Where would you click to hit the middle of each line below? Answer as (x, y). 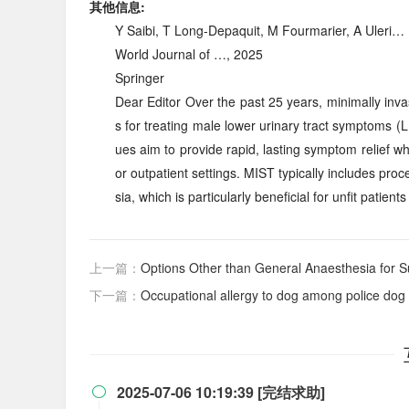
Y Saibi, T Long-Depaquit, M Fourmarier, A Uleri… (260, 30)
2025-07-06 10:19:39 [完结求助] (221, 392)
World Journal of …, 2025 (189, 54)
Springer (140, 78)
